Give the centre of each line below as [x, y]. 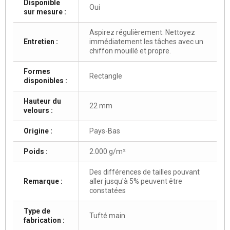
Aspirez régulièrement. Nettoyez [142, 32]
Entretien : [41, 41]
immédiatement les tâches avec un [146, 41]
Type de [37, 211]
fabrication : [44, 220]
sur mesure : [45, 12]
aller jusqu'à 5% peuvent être [136, 181]
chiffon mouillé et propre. [130, 51]
